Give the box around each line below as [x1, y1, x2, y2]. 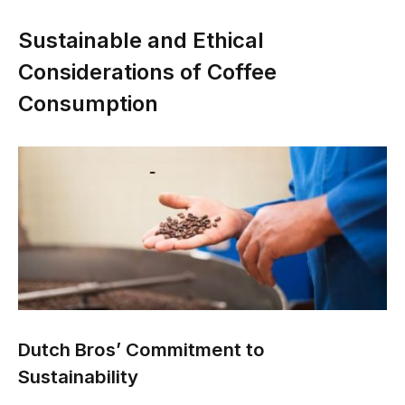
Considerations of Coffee [18, 59, 277, 86]
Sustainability [18, 365, 138, 389]
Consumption [18, 90, 158, 118]
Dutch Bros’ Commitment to [18, 338, 265, 362]
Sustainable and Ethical [18, 27, 264, 54]
